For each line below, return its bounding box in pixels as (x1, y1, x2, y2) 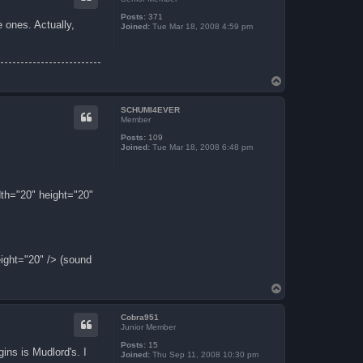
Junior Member (121, 322, 176, 331)
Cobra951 (121, 313, 159, 322)
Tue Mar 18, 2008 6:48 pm (150, 142, 253, 152)
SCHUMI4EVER (121, 105, 180, 114)
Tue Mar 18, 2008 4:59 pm (150, 22, 253, 32)
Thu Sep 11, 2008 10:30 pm (150, 350, 258, 359)
